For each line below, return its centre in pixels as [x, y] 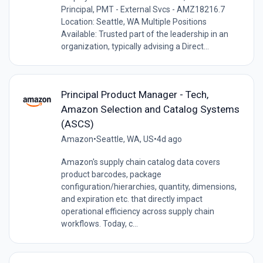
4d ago [169, 139]
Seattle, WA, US [125, 139]
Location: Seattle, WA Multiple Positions [134, 21]
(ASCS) [77, 124]
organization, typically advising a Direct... [135, 46]
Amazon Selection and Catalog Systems [150, 109]
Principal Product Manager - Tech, [134, 94]
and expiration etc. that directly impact [131, 199]
